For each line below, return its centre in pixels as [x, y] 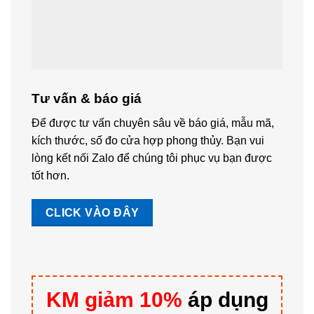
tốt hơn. [50, 175]
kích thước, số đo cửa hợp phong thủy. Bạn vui [148, 140]
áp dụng [225, 300]
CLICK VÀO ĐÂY [92, 212]
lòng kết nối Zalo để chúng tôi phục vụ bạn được [152, 158]
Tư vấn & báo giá [87, 99]
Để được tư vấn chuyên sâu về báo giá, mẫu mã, [153, 123]
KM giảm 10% [114, 300]
